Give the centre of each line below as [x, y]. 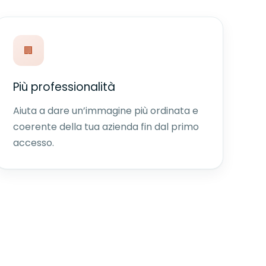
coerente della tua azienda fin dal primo [106, 127]
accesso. [33, 143]
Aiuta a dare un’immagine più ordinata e [105, 111]
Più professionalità [64, 87]
